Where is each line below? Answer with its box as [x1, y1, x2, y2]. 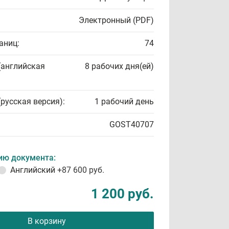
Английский [10, 165, 57, 175]
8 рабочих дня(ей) [85, 61, 154, 71]
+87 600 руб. [57, 165, 104, 175]
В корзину [27, 216, 66, 226]
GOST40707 [109, 120, 154, 129]
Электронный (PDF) [79, 15, 154, 25]
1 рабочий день [95, 97, 154, 106]
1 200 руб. [91, 186, 154, 201]
